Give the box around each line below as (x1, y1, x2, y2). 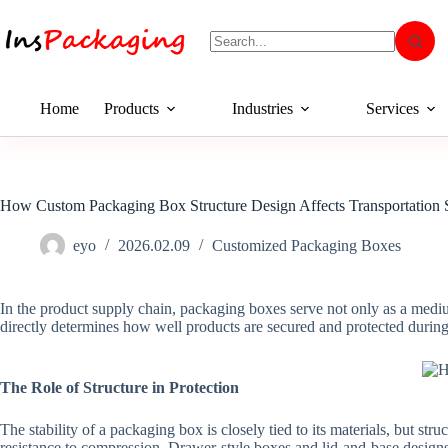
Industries (232, 100, 293, 117)
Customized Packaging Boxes (212, 237, 401, 255)
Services (366, 100, 419, 117)
